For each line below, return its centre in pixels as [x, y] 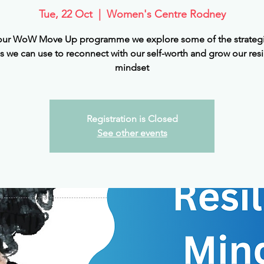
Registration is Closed [132, 119]
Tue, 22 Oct [65, 14]
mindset [132, 67]
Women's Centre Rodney [166, 14]
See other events [132, 133]
